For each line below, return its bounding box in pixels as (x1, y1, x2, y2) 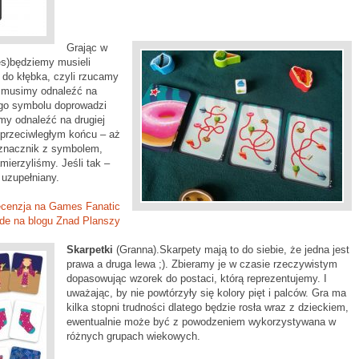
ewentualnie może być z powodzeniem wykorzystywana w (67, 316, 336, 328)
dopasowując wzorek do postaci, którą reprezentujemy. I (67, 272, 327, 284)
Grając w (67, 42, 107, 54)
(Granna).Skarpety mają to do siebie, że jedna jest (113, 244, 349, 256)
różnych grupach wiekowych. (67, 330, 200, 342)
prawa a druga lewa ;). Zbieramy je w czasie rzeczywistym (67, 258, 337, 270)
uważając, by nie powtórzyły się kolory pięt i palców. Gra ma (67, 287, 346, 299)
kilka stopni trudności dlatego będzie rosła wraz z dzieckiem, (67, 301, 349, 313)
